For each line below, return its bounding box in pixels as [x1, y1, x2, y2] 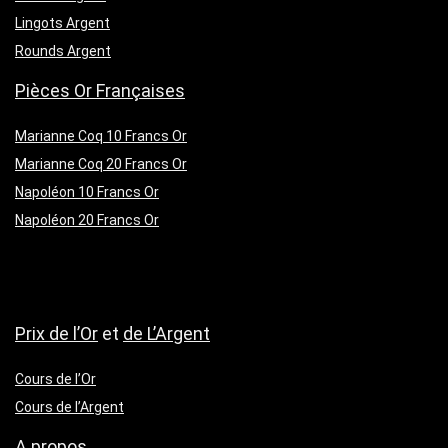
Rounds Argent [15, 43, 111, 59]
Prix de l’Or [15, 323, 98, 344]
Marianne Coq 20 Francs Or [15, 156, 187, 172]
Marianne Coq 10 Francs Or [15, 128, 187, 144]
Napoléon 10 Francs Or [15, 184, 159, 200]
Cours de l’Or [15, 371, 96, 387]
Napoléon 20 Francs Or [15, 212, 159, 228]
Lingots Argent [15, 15, 110, 31]
